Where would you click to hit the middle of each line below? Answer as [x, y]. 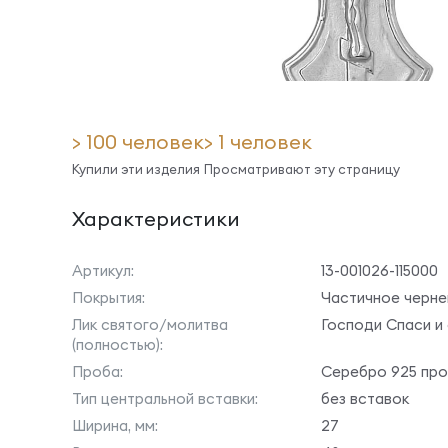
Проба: [97, 371]
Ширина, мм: [115, 425]
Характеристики [156, 218]
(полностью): [117, 344]
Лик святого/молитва [150, 324]
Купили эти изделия [136, 169]
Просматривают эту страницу [302, 169]
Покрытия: [108, 297]
